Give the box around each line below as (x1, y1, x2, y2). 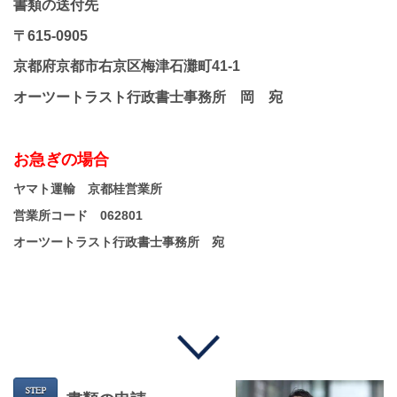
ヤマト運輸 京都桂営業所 (13, 181, 162, 196)
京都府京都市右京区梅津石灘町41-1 (13, 58, 240, 74)
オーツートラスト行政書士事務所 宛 (13, 235, 224, 250)
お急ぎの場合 (13, 151, 109, 169)
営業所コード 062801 (13, 208, 143, 223)
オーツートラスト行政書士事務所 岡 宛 (13, 89, 283, 105)
